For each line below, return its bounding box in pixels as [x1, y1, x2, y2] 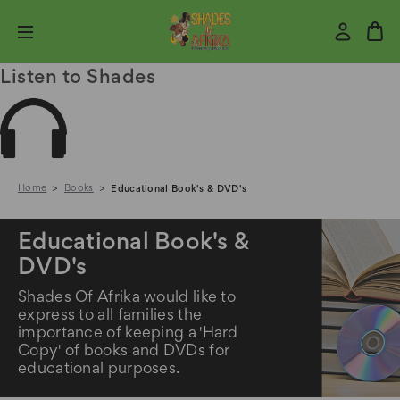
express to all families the [18, 309, 203, 323]
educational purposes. [18, 362, 180, 377]
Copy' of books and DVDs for [18, 345, 230, 359]
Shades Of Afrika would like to [18, 291, 237, 305]
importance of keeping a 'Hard [18, 327, 238, 341]
